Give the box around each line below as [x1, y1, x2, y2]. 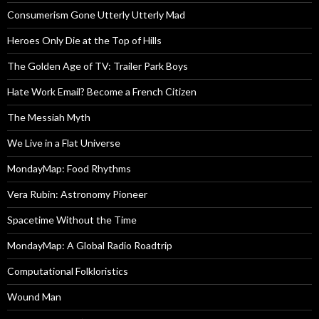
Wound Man [7, 291, 61, 303]
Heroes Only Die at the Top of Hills [7, 34, 162, 47]
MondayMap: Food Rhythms [7, 162, 131, 175]
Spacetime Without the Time [7, 214, 137, 226]
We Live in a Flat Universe [7, 137, 120, 150]
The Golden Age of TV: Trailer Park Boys [7, 60, 188, 73]
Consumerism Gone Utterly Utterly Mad [7, 9, 185, 21]
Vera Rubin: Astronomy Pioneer [7, 188, 147, 201]
